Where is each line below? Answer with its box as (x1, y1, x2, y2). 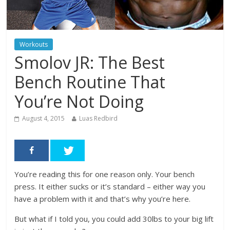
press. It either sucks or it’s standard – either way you (14, 181, 206, 191)
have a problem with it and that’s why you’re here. (14, 193, 191, 204)
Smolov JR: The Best (14, 51, 165, 73)
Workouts (20, 40, 48, 49)
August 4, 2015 (22, 113, 65, 123)
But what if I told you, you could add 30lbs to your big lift (14, 213, 214, 224)
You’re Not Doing (14, 90, 144, 112)
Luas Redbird (79, 113, 118, 123)
